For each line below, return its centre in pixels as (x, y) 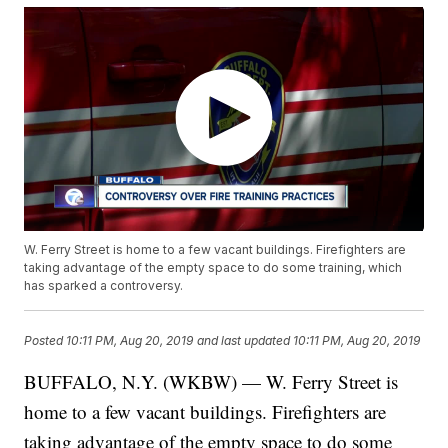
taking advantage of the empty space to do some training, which (213, 268)
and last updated (244, 340)
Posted (45, 340)
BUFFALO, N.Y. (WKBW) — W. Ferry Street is (211, 382)
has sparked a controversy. (104, 286)
